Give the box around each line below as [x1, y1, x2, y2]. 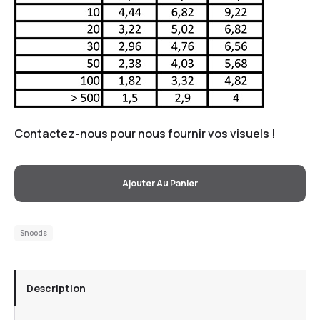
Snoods [20, 227, 47, 238]
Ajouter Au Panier [122, 176, 198, 189]
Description [26, 281, 86, 295]
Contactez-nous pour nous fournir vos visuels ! [14, 125, 276, 141]
